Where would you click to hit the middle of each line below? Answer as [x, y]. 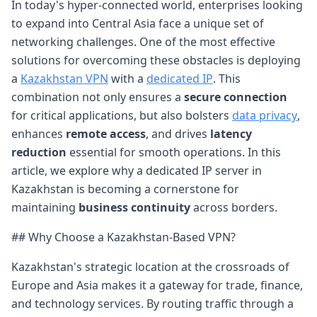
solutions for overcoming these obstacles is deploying [156, 60]
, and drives [178, 133]
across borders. [234, 207]
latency [231, 133]
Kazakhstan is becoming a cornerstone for [125, 189]
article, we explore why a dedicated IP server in [137, 170]
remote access [106, 133]
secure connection [236, 97]
